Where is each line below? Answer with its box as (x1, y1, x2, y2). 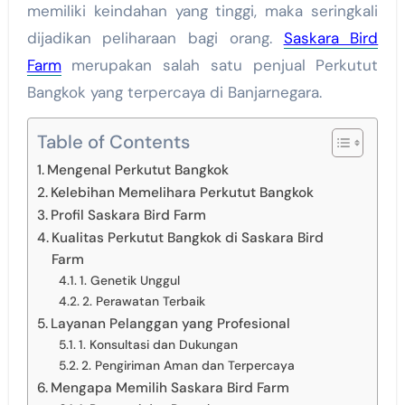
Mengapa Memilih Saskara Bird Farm (50, 379, 289, 398)
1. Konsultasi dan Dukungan (78, 336, 238, 353)
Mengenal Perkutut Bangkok (46, 161, 229, 180)
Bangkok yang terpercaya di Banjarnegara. (26, 82, 322, 103)
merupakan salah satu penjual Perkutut (61, 55, 379, 76)
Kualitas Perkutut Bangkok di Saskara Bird (51, 229, 324, 248)
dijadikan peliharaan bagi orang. (26, 28, 284, 49)
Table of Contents (36, 130, 190, 155)
